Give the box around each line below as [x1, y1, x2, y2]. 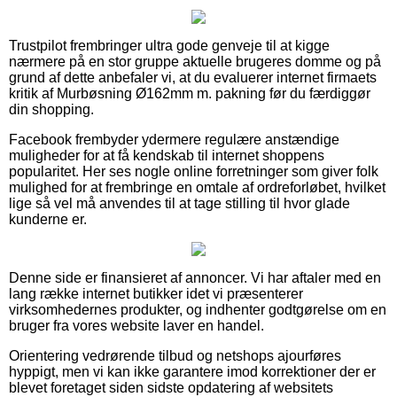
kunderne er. [9, 211, 87, 227]
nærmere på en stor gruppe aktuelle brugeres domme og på [9, 53, 381, 69]
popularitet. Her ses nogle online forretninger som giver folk [9, 163, 378, 179]
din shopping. [9, 101, 94, 117]
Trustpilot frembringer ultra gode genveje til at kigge [9, 37, 330, 53]
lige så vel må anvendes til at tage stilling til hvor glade [9, 195, 350, 211]
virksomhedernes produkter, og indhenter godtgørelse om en [9, 301, 386, 317]
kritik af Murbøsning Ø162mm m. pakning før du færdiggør [9, 85, 370, 101]
